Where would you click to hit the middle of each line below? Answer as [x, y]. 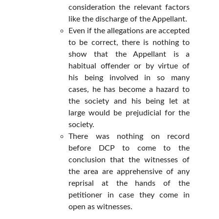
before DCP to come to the [129, 148]
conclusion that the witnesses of [129, 160]
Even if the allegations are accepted [129, 31]
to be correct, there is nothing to [129, 43]
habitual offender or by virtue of [129, 66]
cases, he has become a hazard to [129, 89]
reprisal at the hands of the [129, 183]
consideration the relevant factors [129, 7]
